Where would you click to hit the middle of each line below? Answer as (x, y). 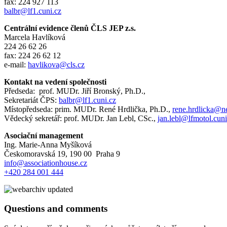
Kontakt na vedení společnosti (55, 82)
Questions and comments (56, 209)
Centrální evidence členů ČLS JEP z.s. (70, 28)
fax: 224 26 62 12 (32, 55)
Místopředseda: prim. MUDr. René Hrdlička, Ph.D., (88, 109)
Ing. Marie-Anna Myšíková (48, 144)
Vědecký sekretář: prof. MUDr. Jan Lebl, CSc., (81, 118)
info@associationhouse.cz (46, 163)
